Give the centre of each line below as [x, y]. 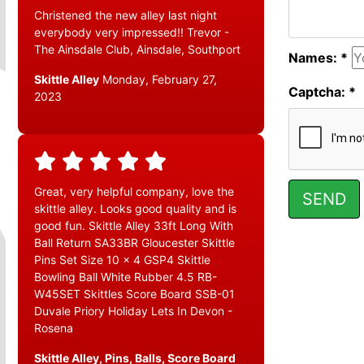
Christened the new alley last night [126, 15]
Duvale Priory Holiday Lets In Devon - [133, 311]
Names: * [318, 57]
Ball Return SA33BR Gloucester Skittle [134, 243]
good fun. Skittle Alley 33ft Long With [134, 226]
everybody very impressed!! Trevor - [132, 32]
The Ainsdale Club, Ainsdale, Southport [137, 50]
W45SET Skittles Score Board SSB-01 [134, 294]
